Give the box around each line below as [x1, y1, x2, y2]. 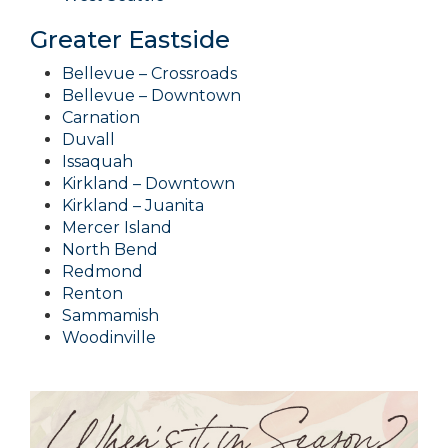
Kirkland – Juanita [62, 196, 204, 215]
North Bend [62, 240, 158, 259]
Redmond [62, 262, 143, 281]
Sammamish [62, 306, 159, 325]
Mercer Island [62, 218, 172, 237]
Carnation [62, 108, 140, 127]
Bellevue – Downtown [62, 86, 241, 105]
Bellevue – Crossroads [62, 64, 237, 83]
